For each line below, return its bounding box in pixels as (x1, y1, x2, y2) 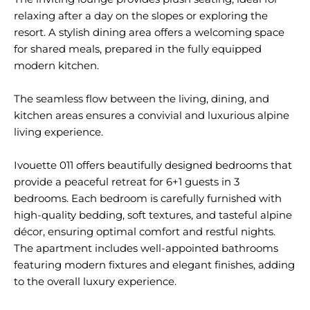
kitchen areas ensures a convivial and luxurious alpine (14, 109, 289, 122)
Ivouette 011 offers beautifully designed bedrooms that (14, 158, 292, 172)
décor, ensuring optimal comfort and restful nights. (14, 225, 275, 238)
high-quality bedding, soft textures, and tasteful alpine (14, 208, 292, 221)
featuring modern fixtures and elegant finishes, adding (14, 258, 295, 271)
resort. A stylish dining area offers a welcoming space (14, 26, 284, 39)
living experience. (14, 125, 103, 138)
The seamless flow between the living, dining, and (14, 92, 269, 105)
